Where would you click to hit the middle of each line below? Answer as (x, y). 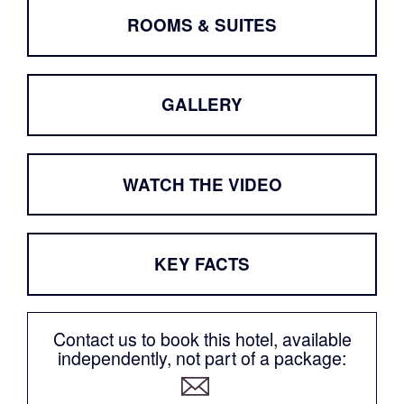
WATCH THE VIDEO (202, 184)
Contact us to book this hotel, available (202, 339)
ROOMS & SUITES (202, 25)
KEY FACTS (202, 263)
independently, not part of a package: (202, 358)
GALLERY (202, 105)
